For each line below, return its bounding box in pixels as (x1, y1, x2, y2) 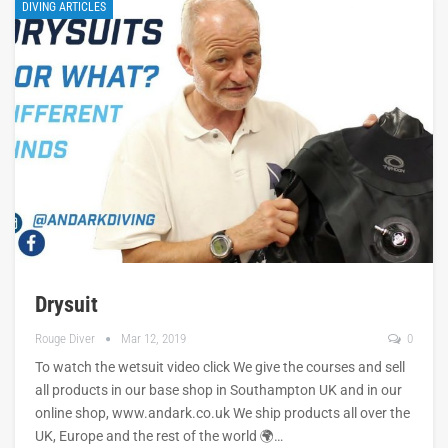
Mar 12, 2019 (121, 330, 186, 346)
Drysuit (35, 291, 98, 317)
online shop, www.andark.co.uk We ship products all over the (35, 404, 410, 421)
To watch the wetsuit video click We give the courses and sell (35, 358, 405, 375)
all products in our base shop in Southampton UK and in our (35, 381, 402, 398)
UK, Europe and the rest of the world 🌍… (35, 427, 283, 444)
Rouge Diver (35, 330, 98, 346)
